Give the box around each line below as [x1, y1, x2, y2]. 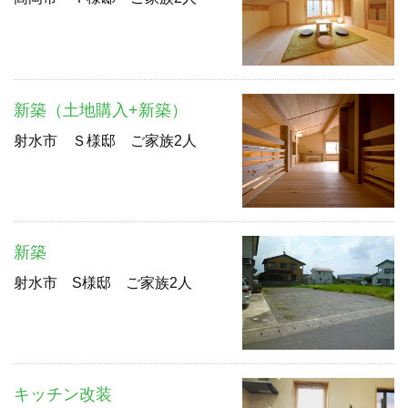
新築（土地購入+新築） [14, 100, 188, 119]
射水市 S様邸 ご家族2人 [14, 274, 192, 291]
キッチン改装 [14, 385, 112, 404]
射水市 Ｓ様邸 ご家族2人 [14, 132, 197, 148]
